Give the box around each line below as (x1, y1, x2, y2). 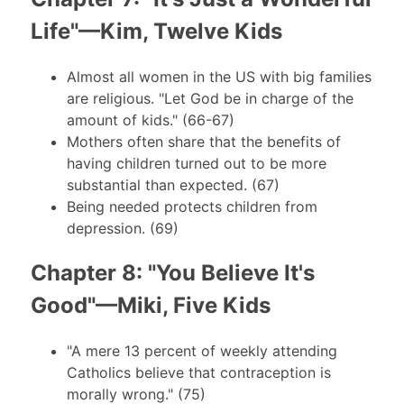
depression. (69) (66, 219, 179, 238)
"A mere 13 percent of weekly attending (66, 342, 337, 361)
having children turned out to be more (66, 154, 326, 173)
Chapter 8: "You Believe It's (30, 260, 315, 287)
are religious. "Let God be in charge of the (66, 89, 353, 108)
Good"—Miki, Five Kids (30, 292, 271, 319)
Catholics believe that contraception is (66, 363, 331, 382)
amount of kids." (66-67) (66, 111, 234, 130)
